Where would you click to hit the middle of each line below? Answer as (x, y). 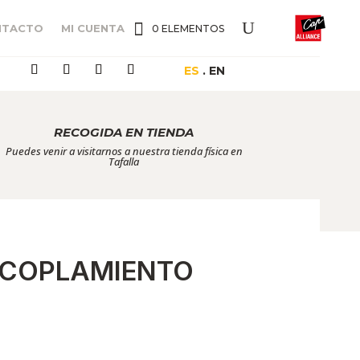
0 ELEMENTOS (188, 28)
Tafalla (124, 161)
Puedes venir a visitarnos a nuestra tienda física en (124, 151)
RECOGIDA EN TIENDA (124, 132)
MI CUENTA (93, 28)
